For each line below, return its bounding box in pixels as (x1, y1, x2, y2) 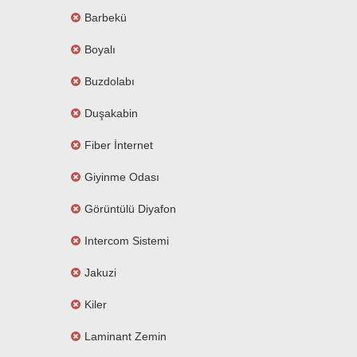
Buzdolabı (84, 75, 135, 88)
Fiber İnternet (84, 139, 153, 151)
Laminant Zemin (84, 330, 167, 343)
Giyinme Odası (84, 171, 159, 183)
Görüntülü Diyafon (84, 202, 176, 215)
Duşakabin (84, 107, 138, 120)
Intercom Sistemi (84, 234, 169, 247)
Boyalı (84, 43, 116, 56)
